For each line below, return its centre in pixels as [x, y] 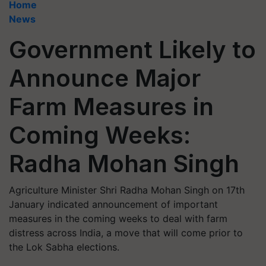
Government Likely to [132, 50]
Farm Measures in [111, 107]
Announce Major [105, 78]
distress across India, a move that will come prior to [126, 233]
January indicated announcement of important [113, 204]
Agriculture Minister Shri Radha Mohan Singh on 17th [127, 190]
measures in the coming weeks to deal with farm [118, 218]
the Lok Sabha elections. [64, 247]
